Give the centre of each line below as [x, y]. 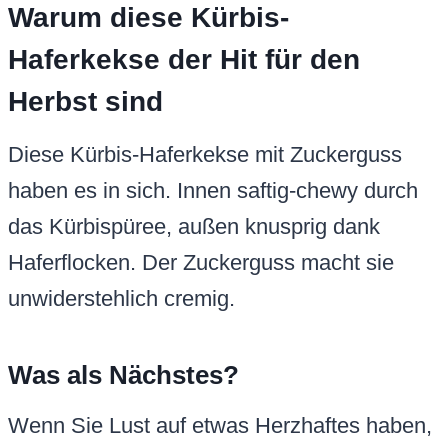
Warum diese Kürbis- [148, 18]
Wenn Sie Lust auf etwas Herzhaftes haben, [220, 426]
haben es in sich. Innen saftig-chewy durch [213, 191]
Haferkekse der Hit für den [184, 60]
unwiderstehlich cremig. [121, 299]
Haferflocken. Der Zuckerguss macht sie [201, 263]
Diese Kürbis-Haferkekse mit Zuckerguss [205, 155]
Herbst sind [85, 102]
